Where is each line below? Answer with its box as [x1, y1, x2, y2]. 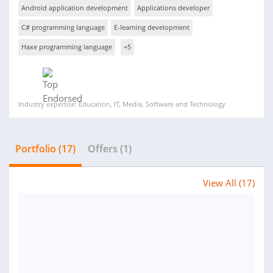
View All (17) [203, 177, 255, 189]
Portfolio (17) [15, 142, 76, 155]
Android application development [21, 3, 128, 12]
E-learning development [114, 23, 190, 32]
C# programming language [21, 23, 105, 32]
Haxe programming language [21, 42, 112, 51]
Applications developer [137, 3, 210, 12]
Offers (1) [88, 142, 132, 155]
